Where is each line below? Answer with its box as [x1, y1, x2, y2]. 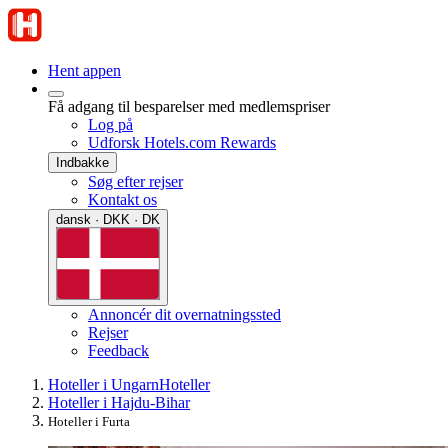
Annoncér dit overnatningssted [88, 305, 281, 323]
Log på [88, 116, 133, 133]
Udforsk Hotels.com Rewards [88, 134, 276, 151]
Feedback [88, 341, 149, 359]
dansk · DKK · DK [56, 212, 160, 227]
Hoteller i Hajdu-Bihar [48, 393, 190, 411]
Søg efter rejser [88, 173, 183, 190]
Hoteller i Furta [48, 413, 130, 429]
